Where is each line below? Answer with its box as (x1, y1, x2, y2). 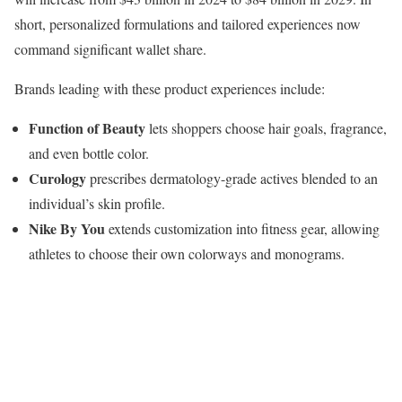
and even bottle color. (29, 144, 153, 163)
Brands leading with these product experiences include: (14, 79, 325, 99)
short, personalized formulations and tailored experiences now (14, 14, 361, 34)
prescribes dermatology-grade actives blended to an (90, 169, 378, 188)
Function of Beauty (29, 118, 145, 139)
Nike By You (29, 218, 105, 240)
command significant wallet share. (14, 39, 211, 59)
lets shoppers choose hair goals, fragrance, (145, 118, 387, 138)
